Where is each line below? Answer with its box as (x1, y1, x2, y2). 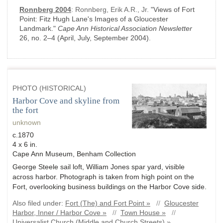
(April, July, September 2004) (57, 34, 149, 42)
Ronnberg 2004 (19, 5, 71, 14)
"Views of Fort (151, 5, 195, 14)
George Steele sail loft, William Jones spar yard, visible (12, 163, 185, 171)
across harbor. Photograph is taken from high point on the (12, 173, 194, 181)
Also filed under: (12, 200, 65, 208)
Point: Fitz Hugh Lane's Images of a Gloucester (19, 15, 168, 23)
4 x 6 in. (12, 140, 37, 149)
